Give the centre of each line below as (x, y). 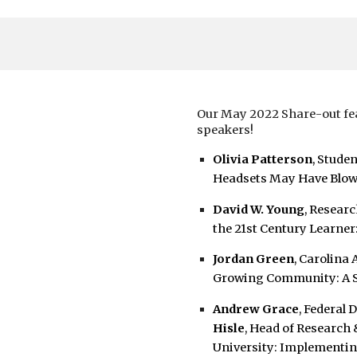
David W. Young (258, 209)
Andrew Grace (255, 309)
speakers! (225, 130)
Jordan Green (253, 259)
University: (246, 347)
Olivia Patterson (262, 159)
